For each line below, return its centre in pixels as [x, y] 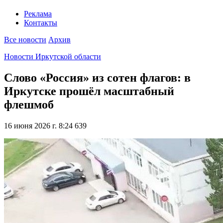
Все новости [25, 40]
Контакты [41, 23]
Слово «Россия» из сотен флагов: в [97, 78]
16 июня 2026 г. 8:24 [38, 126]
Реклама [38, 14]
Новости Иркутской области [53, 57]
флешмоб [29, 105]
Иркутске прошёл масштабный [89, 91]
